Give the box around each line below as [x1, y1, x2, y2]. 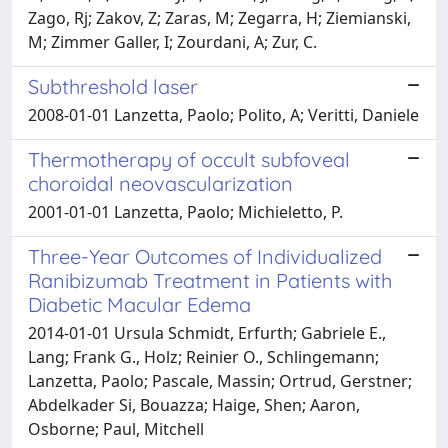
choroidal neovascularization [28, 170, 293, 196]
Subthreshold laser [28, 73, 198, 99]
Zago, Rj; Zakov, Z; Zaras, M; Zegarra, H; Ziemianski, [28, 6, 411, 29]
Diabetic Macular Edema [28, 291, 251, 317]
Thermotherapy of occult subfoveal [28, 146, 350, 172]
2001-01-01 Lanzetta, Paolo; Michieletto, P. [28, 200, 343, 223]
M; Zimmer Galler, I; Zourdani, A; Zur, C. [28, 30, 317, 53]
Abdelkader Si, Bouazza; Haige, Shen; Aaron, [28, 393, 360, 416]
